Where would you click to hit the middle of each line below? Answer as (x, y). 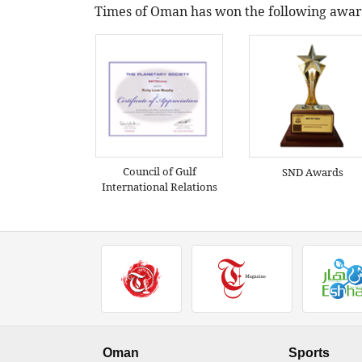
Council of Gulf (159, 171)
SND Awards (313, 173)
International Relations (159, 186)
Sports (309, 352)
